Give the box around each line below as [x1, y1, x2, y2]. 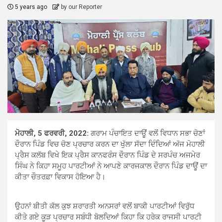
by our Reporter [61, 3, 102, 11]
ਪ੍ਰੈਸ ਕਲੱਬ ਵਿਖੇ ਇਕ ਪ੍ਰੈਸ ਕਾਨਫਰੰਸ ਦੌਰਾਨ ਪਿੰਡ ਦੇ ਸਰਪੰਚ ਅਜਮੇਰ [15, 150, 200, 160]
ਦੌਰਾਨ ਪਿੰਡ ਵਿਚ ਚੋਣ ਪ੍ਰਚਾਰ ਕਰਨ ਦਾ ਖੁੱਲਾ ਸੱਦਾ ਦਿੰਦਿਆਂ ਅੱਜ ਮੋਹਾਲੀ [15, 139, 205, 149]
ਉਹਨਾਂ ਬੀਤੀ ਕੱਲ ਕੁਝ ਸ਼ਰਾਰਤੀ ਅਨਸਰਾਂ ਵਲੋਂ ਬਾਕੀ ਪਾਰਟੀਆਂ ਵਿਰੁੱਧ [15, 201, 194, 211]
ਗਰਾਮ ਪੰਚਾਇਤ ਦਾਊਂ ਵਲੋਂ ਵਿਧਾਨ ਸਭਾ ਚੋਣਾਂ [89, 128, 205, 138]
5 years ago [13, 3, 49, 11]
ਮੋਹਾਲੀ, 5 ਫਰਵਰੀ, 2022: [15, 128, 89, 138]
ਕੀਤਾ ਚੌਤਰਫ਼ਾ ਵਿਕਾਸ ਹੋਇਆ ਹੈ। [15, 172, 106, 181]
